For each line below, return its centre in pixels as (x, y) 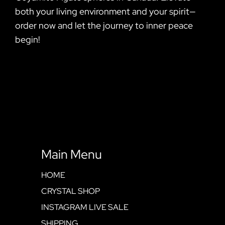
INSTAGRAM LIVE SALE (85, 207)
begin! (28, 39)
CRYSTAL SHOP (71, 191)
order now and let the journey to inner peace (104, 25)
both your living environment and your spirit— (105, 11)
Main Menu (72, 154)
